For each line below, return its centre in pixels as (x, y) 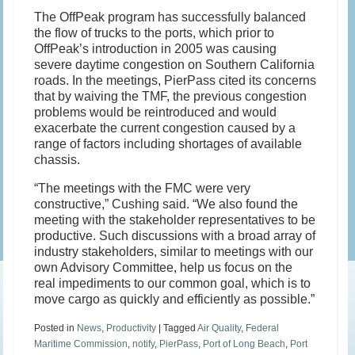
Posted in (56, 328)
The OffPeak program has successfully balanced (170, 17)
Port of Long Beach (244, 344)
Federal (263, 328)
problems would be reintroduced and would (156, 113)
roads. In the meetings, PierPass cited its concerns (176, 81)
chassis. (57, 160)
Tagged (181, 328)
